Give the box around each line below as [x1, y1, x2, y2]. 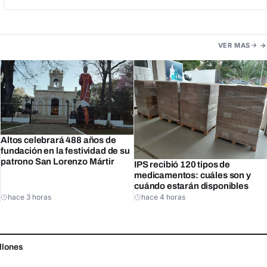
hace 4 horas [141, 193, 185, 202]
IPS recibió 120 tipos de [134, 160, 231, 170]
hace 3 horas [8, 193, 51, 202]
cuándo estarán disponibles [134, 181, 249, 191]
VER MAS [218, 41, 250, 49]
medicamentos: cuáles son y [134, 170, 251, 181]
